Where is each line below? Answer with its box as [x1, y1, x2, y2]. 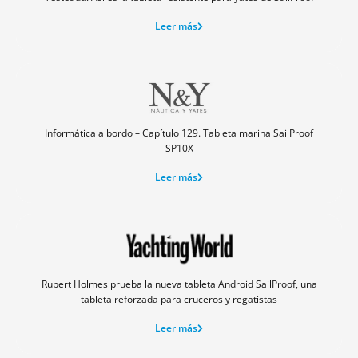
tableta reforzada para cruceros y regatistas [81, 292, 277, 307]
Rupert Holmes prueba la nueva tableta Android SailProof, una [41, 277, 317, 292]
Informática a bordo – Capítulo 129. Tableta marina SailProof [45, 126, 313, 141]
